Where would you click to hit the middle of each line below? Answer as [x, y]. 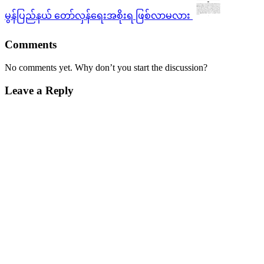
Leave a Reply [39, 90]
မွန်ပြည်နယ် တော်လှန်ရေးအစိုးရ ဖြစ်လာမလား [98, 16]
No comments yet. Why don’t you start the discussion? [106, 67]
